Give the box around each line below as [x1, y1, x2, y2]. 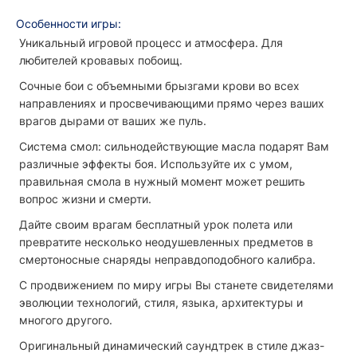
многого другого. [19, 313, 112, 328]
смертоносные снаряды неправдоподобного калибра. [19, 253, 316, 267]
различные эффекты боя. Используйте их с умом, [19, 157, 292, 171]
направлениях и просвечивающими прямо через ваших [19, 96, 324, 111]
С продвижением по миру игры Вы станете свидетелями [19, 278, 333, 292]
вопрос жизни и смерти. [19, 192, 151, 206]
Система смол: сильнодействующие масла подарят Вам [19, 139, 329, 154]
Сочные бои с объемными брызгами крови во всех [19, 79, 300, 93]
